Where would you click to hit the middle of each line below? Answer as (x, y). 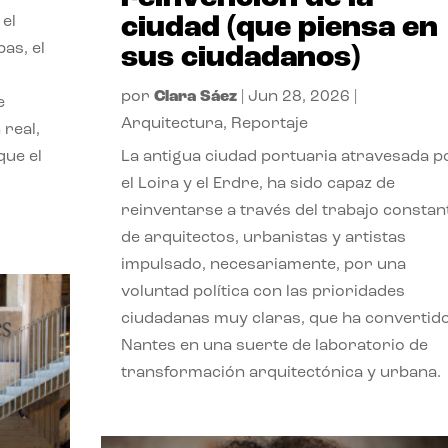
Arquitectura (171, 124)
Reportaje (269, 124)
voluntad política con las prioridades (262, 292)
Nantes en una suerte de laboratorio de (274, 346)
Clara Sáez (195, 97)
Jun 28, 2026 (298, 97)
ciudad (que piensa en (279, 29)
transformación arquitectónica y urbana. (280, 373)
